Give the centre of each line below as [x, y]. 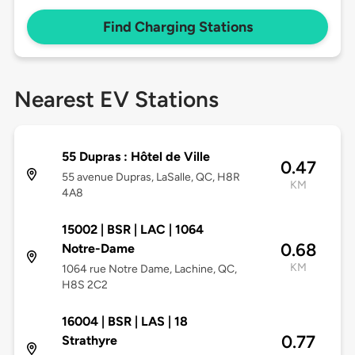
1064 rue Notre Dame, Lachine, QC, [149, 269]
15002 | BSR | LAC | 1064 [132, 230]
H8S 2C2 [84, 285]
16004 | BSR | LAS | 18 [124, 322]
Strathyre [89, 341]
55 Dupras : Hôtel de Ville [136, 157]
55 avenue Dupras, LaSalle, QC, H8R [151, 177]
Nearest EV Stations [116, 99]
